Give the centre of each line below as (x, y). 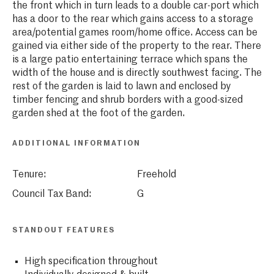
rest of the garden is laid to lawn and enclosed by (121, 87)
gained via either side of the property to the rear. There (136, 46)
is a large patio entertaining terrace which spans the (130, 60)
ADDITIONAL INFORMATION (76, 143)
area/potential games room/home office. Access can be (135, 33)
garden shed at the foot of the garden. (98, 113)
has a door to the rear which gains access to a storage (132, 19)
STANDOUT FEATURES (63, 230)
